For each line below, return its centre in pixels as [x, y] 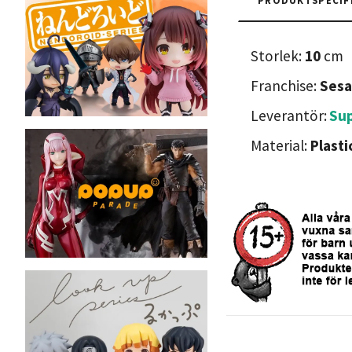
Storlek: [278, 55]
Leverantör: [289, 115]
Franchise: [285, 85]
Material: [280, 145]
